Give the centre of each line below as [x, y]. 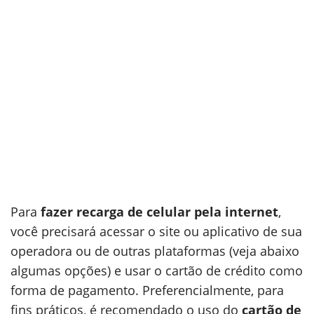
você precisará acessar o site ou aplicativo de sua [156, 231]
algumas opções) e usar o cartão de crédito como [157, 271]
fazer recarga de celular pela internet [159, 212]
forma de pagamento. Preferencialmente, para [147, 290]
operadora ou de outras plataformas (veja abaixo [155, 251]
